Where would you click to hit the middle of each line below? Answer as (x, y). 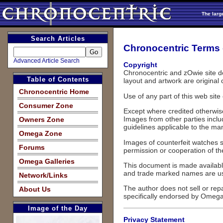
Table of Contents (58, 79)
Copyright (140, 65)
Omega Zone (41, 133)
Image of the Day (58, 208)
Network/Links (43, 175)
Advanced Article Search (47, 61)
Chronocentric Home (54, 92)
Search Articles (58, 39)
